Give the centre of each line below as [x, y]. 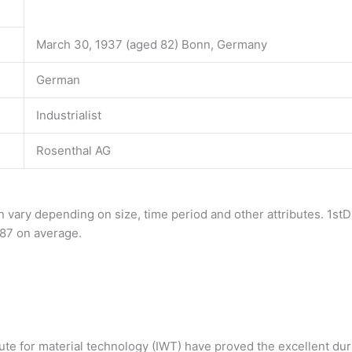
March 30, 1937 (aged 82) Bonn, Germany [152, 44]
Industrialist [69, 115]
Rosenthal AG [73, 150]
